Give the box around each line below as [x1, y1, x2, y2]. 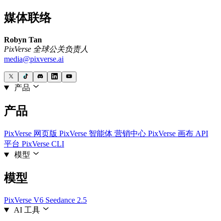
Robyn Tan [4, 36, 42, 44]
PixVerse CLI [22, 140, 64, 148]
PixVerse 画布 [148, 129, 195, 138]
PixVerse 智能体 [59, 129, 114, 138]
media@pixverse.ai [4, 55, 64, 64]
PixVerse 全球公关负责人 [4, 45, 88, 54]
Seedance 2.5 [45, 196, 87, 205]
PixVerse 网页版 [4, 129, 59, 138]
